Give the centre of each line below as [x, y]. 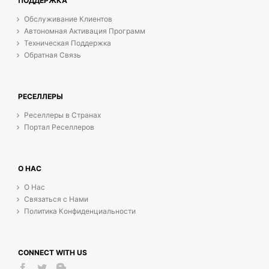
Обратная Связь [53, 55]
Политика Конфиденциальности [80, 211]
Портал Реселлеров [59, 127]
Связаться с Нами [56, 199]
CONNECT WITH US [53, 253]
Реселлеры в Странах [62, 115]
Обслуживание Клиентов [68, 19]
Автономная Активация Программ [85, 31]
